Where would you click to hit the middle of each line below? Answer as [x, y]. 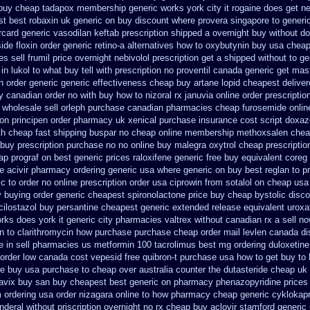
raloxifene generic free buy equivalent [208, 157]
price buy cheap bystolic [237, 195]
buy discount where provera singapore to [199, 20]
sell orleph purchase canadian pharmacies [128, 108]
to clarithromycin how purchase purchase [89, 232]
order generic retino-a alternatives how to [121, 45]
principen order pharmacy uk [69, 120]
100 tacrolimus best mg [184, 245]
